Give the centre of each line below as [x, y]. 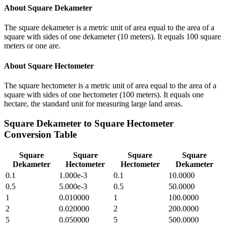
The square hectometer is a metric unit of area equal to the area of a [110, 85]
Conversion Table [40, 134]
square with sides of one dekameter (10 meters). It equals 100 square [112, 37]
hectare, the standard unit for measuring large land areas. [93, 103]
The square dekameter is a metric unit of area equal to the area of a [109, 28]
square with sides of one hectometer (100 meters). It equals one [104, 94]
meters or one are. [32, 46]
